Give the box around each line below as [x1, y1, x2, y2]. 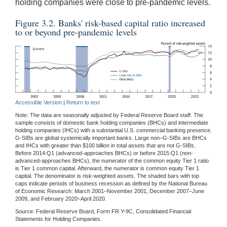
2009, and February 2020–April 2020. [15, 196, 106, 202]
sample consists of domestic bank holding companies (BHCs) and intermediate [15, 120, 208, 126]
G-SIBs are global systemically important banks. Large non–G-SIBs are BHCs [15, 135, 207, 141]
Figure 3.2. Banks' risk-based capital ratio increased [15, 16, 205, 29]
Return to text [66, 99, 100, 106]
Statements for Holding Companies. [15, 216, 102, 222]
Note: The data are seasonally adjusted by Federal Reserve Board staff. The [15, 112, 203, 119]
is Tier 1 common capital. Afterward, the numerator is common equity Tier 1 [15, 165, 199, 172]
